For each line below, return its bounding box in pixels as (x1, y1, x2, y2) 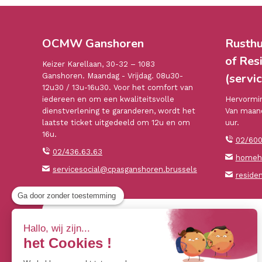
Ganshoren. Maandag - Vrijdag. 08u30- (42, 71, 183, 80)
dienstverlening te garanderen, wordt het (42, 106, 195, 115)
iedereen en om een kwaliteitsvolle (42, 94, 174, 104)
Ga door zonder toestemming (18, 191, 116, 200)
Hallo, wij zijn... (23, 223, 90, 234)
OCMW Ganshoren (42, 35, 144, 51)
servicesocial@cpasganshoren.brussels (53, 164, 197, 174)
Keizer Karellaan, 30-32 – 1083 (42, 59, 155, 68)
